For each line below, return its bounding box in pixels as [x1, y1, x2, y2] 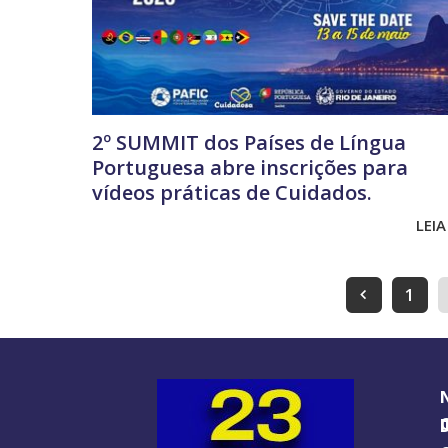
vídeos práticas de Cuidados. [92, 179, 372, 207]
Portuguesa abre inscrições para [92, 154, 408, 182]
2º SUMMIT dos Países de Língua [92, 129, 406, 157]
